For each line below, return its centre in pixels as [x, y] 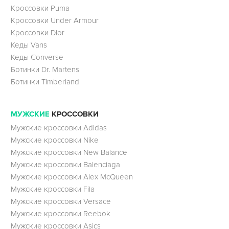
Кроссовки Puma [40, 8]
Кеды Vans [29, 45]
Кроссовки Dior [37, 32]
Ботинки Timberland [45, 82]
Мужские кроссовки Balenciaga [65, 165]
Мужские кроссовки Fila [52, 189]
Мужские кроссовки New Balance [69, 153]
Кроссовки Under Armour [54, 20]
